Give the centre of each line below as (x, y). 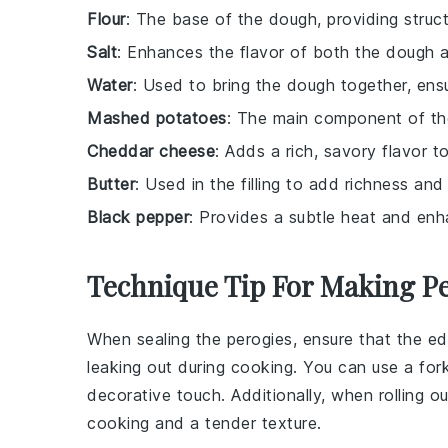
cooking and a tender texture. (204, 422)
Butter (111, 183)
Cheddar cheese (151, 150)
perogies (259, 338)
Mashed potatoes (157, 117)
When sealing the (157, 338)
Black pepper (138, 216)
